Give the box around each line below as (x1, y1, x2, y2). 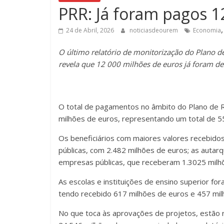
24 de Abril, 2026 (66, 26, 114, 35)
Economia (193, 26, 221, 35)
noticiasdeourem (129, 26, 179, 35)
